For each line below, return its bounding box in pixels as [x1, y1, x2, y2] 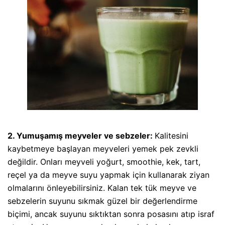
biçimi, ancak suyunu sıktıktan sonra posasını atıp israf [8, 208, 214, 219]
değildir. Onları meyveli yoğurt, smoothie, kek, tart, [8, 156, 200, 167]
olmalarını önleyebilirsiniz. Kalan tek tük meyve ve [8, 182, 196, 193]
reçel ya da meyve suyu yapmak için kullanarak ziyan [8, 169, 209, 180]
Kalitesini [155, 130, 188, 141]
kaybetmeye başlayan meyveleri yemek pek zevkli [8, 143, 198, 154]
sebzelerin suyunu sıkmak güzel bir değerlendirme [8, 195, 197, 206]
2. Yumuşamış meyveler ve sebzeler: [8, 130, 155, 141]
